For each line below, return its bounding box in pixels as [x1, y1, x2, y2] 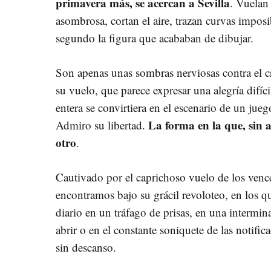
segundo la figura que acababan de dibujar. [56, 30, 253, 45]
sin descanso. [56, 240, 116, 255]
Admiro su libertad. [56, 117, 148, 132]
